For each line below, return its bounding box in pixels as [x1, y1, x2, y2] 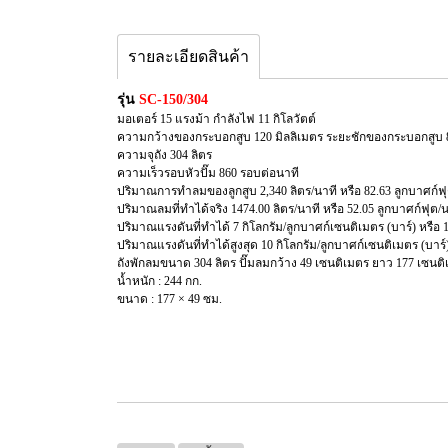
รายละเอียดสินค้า [128, 48, 249, 65]
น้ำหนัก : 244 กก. [117, 274, 202, 288]
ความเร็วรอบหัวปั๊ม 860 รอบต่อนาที [117, 166, 299, 180]
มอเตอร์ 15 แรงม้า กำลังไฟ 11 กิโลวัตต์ [117, 112, 316, 126]
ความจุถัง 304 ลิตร [117, 148, 212, 162]
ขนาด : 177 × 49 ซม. [117, 292, 222, 306]
